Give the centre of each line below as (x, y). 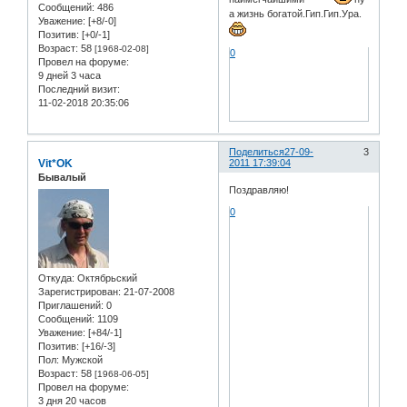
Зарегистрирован (78, 291)
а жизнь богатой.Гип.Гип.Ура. (296, 14)
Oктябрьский (106, 278)
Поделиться (257, 152)
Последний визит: (79, 89)
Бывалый (62, 178)
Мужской (81, 359)
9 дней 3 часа (69, 76)
